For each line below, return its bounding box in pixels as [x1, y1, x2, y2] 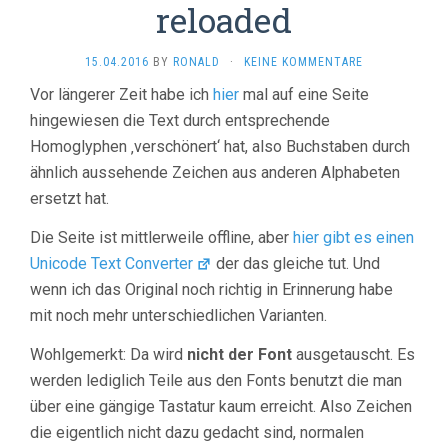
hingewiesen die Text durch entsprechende [30, 111, 330, 131]
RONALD [173, 55, 220, 70]
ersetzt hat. [30, 189, 109, 209]
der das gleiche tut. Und [212, 254, 381, 274]
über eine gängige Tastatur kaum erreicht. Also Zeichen [30, 397, 412, 417]
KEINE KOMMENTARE [244, 55, 363, 70]
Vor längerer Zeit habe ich [30, 85, 213, 105]
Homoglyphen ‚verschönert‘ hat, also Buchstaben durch [30, 137, 410, 157]
